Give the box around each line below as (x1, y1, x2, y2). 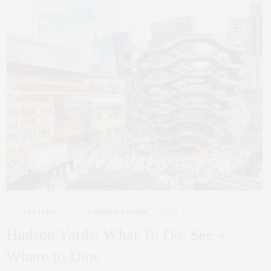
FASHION (88, 207, 118, 215)
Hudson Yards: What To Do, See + (6, 226, 227, 244)
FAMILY (59, 207, 84, 215)
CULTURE (24, 207, 55, 215)
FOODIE (122, 207, 148, 215)
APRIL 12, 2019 (160, 207, 207, 215)
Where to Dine (6, 247, 100, 266)
